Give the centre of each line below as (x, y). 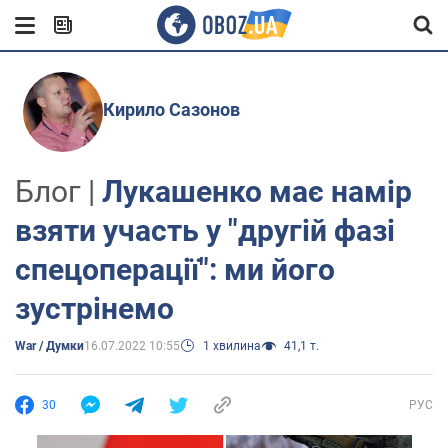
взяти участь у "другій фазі (205, 230)
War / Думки (49, 346)
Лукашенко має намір (257, 191)
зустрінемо (94, 308)
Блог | (58, 191)
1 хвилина (232, 346)
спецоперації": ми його (175, 269)
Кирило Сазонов (171, 109)
